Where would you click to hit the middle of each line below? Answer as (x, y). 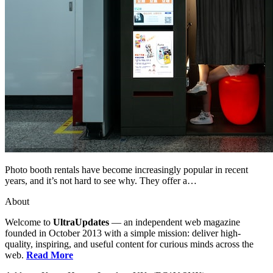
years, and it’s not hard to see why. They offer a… (101, 180)
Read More (50, 255)
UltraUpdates (81, 222)
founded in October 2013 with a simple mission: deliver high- (123, 233)
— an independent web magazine (175, 222)
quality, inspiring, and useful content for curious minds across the (129, 244)
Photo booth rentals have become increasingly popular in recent (126, 169)
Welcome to (29, 222)
